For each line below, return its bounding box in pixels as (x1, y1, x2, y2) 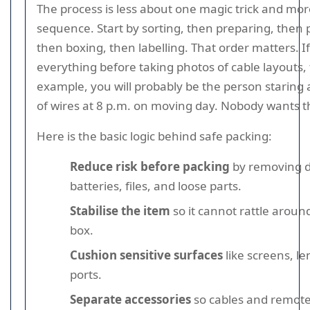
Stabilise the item (70, 203, 170, 219)
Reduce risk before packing (70, 158, 230, 174)
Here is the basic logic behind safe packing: (37, 128, 272, 144)
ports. (70, 266, 102, 282)
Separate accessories (70, 291, 191, 307)
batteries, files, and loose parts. (70, 178, 241, 194)
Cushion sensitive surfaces (70, 247, 223, 263)
